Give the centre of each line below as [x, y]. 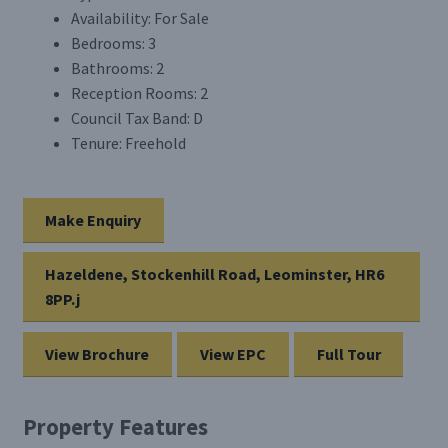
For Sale [179, 17]
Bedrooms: [107, 42]
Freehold [153, 142]
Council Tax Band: [130, 117]
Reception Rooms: [133, 92]
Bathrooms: [111, 67]
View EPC [232, 353]
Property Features [115, 427]
